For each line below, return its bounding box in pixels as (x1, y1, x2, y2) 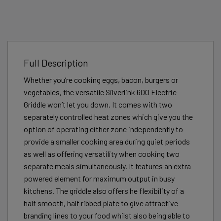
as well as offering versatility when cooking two (24, 149, 180, 159)
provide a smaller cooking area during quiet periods (24, 137, 190, 147)
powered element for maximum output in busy (24, 174, 175, 184)
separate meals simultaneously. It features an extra (24, 161, 191, 171)
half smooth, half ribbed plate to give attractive (24, 198, 178, 208)
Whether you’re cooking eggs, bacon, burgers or (24, 75, 178, 85)
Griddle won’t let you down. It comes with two (24, 100, 172, 110)
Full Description (24, 57, 88, 69)
